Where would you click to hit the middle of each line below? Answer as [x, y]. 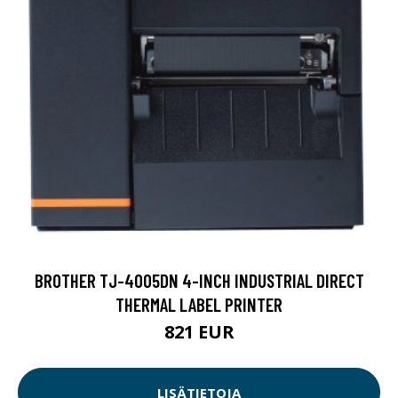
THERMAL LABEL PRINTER [199, 305]
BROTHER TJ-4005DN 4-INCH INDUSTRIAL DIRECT [199, 281]
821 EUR [199, 332]
